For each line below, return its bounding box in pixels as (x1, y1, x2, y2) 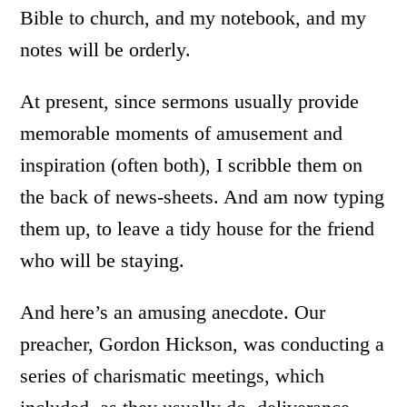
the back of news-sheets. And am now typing (20, 185, 385, 208)
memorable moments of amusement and (20, 122, 343, 144)
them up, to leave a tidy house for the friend (20, 217, 375, 240)
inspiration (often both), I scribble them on (20, 154, 363, 176)
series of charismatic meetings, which (20, 364, 325, 387)
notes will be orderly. (20, 38, 192, 61)
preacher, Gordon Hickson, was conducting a (20, 333, 385, 355)
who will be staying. (20, 249, 185, 272)
